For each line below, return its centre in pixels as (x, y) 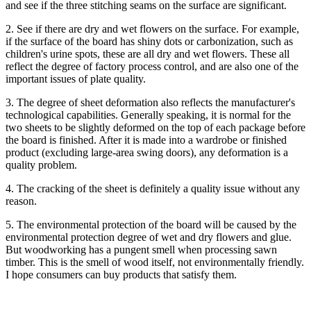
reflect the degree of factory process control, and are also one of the (152, 67)
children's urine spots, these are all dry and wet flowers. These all (148, 54)
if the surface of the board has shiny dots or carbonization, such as (149, 42)
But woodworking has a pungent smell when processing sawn (141, 250)
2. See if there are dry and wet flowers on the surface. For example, (152, 29)
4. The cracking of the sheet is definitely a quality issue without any (153, 189)
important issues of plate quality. (76, 79)
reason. (21, 201)
